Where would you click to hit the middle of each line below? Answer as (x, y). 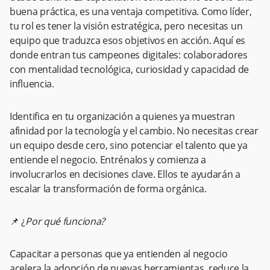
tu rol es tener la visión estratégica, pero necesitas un (126, 26)
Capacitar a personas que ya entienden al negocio (119, 254)
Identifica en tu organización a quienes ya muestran (122, 116)
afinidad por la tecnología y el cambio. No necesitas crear (134, 131)
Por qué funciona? (65, 221)
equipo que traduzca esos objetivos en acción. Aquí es (128, 40)
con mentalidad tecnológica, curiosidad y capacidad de (130, 69)
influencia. (32, 84)
